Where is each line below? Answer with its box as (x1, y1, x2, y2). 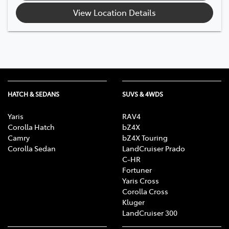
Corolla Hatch (8, 121, 55, 132)
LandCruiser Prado (122, 143, 185, 153)
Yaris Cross (122, 175, 159, 186)
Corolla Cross (122, 186, 168, 196)
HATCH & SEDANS (8, 89, 59, 98)
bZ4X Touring (122, 132, 168, 143)
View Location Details (73, 6, 156, 18)
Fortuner (122, 164, 152, 175)
